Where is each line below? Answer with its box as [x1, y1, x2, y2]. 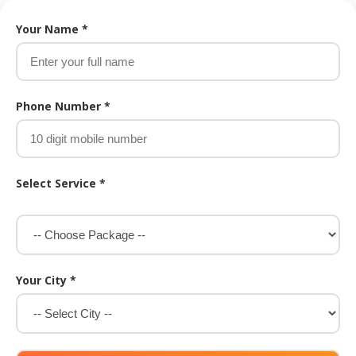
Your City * [16, 273, 76, 288]
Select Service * [16, 176, 106, 191]
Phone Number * [16, 99, 110, 114]
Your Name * [16, 21, 88, 37]
